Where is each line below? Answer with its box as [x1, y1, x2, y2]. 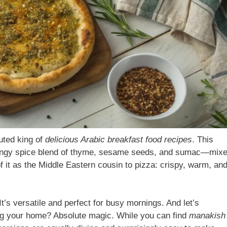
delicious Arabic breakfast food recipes [45, 134, 192, 144]
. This [192, 134, 213, 144]
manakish [188, 211, 225, 221]
